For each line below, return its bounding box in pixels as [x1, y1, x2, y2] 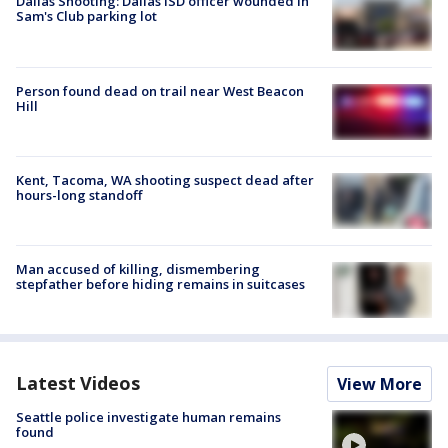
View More [337, 373, 422, 396]
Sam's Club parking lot [16, 7, 157, 26]
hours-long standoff [16, 185, 142, 204]
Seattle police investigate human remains [16, 408, 281, 427]
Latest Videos [16, 371, 140, 396]
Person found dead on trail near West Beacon [16, 81, 304, 100]
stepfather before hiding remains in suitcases [16, 275, 305, 294]
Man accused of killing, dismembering [16, 260, 260, 279]
